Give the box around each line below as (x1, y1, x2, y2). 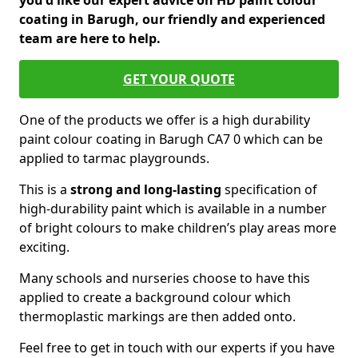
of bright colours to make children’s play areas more (19, 219, 336, 237)
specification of (221, 181, 317, 198)
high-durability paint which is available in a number (19, 200, 327, 217)
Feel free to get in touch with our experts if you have (19, 339, 335, 356)
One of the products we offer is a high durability (19, 111, 310, 129)
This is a (19, 181, 70, 198)
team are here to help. (19, 30, 161, 47)
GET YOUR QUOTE (123, 70, 235, 88)
